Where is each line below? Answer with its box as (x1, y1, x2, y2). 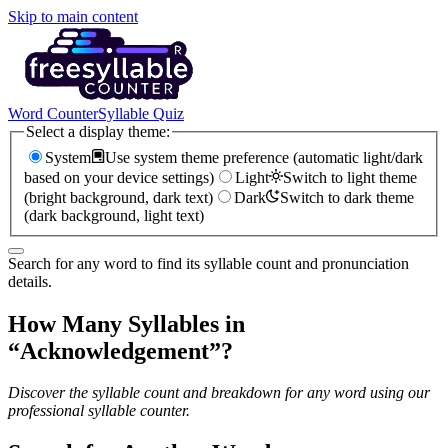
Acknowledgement (20, 337, 209, 364)
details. (8, 272, 52, 290)
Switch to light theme (283, 168, 417, 186)
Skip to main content (8, 8, 138, 25)
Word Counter (8, 105, 98, 122)
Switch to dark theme (280, 188, 414, 206)
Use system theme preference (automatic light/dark (105, 148, 423, 166)
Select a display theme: (26, 123, 170, 140)
